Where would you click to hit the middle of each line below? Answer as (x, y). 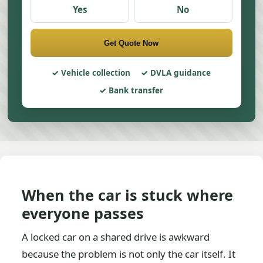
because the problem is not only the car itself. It (129, 254)
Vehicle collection (96, 73)
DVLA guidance (181, 73)
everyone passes (83, 213)
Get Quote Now (131, 43)
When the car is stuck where (128, 195)
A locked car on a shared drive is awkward (116, 237)
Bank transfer (136, 90)
